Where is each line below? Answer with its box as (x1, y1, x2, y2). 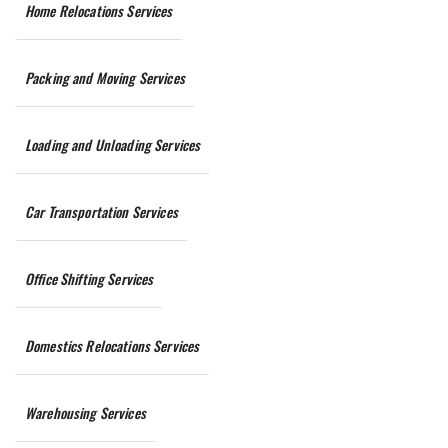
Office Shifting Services (25, 268, 154, 289)
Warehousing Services (25, 402, 146, 423)
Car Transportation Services (25, 201, 178, 222)
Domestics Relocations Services (25, 335, 200, 356)
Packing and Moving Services (25, 67, 185, 88)
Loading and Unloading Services (25, 134, 201, 155)
